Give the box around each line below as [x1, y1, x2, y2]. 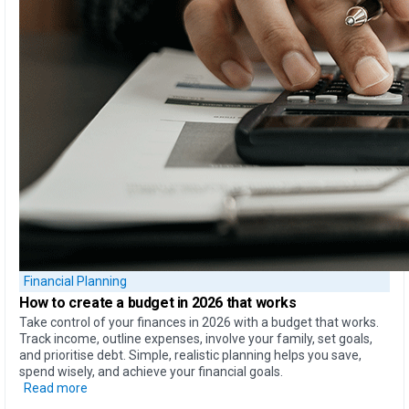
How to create [19, 293, 117, 311]
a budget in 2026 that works [116, 293, 297, 311]
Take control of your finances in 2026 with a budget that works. [19, 314, 379, 330]
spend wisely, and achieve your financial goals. [19, 363, 283, 379]
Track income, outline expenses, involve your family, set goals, [19, 330, 372, 346]
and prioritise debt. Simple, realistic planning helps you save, [19, 347, 362, 362]
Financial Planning [24, 274, 127, 289]
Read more [24, 380, 88, 395]
